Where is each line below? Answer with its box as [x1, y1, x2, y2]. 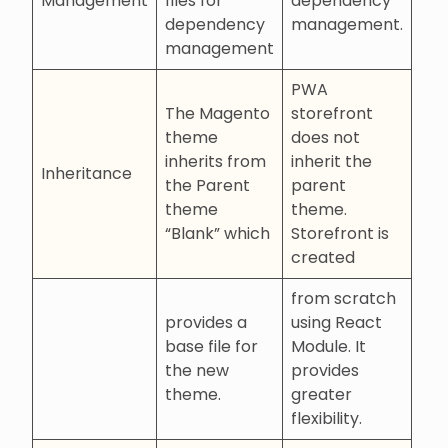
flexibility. [291, 406, 362, 430]
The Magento [165, 101, 270, 125]
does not [291, 125, 360, 149]
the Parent [165, 173, 250, 197]
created [291, 245, 355, 269]
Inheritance [41, 161, 132, 185]
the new [165, 358, 229, 382]
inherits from [165, 149, 266, 173]
